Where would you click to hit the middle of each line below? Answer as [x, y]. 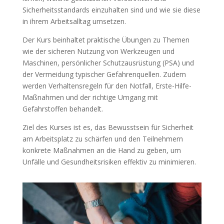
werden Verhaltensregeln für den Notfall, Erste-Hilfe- [107, 86]
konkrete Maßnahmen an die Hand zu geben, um [101, 150]
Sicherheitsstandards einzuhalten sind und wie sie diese [111, 10]
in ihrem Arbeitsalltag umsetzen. [74, 21]
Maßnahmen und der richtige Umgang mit [90, 97]
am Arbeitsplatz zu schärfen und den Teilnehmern [102, 139]
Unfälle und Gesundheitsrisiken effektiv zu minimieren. [109, 162]
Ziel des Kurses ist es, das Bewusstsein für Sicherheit [108, 127]
